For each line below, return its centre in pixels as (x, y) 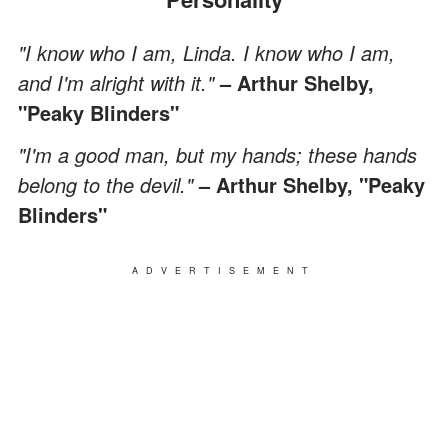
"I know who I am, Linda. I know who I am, (206, 52)
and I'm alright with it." (119, 82)
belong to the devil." (108, 184)
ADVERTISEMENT (224, 270)
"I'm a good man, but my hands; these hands (217, 154)
